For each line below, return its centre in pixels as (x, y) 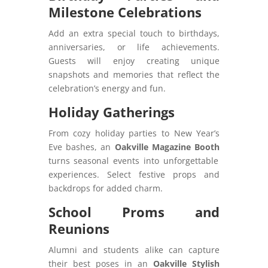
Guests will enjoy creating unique (134, 60)
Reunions (79, 228)
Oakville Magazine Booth (167, 147)
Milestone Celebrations (125, 12)
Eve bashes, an (81, 147)
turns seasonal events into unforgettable (133, 160)
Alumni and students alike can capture (134, 249)
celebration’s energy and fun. (107, 88)
